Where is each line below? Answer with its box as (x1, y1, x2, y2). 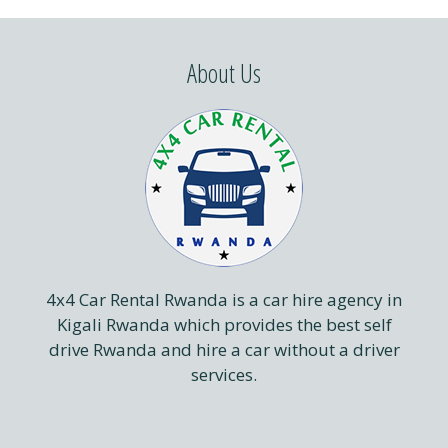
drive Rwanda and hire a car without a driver (48, 337, 400, 361)
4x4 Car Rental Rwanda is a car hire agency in (46, 287, 402, 311)
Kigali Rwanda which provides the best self (56, 312, 392, 336)
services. (191, 362, 257, 386)
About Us (187, 55, 261, 90)
